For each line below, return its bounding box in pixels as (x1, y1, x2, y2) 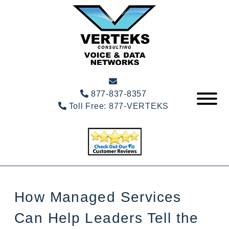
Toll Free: (66, 102, 109, 110)
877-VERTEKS (108, 102, 169, 110)
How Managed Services (14, 189, 181, 205)
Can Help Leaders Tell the (14, 210, 199, 226)
